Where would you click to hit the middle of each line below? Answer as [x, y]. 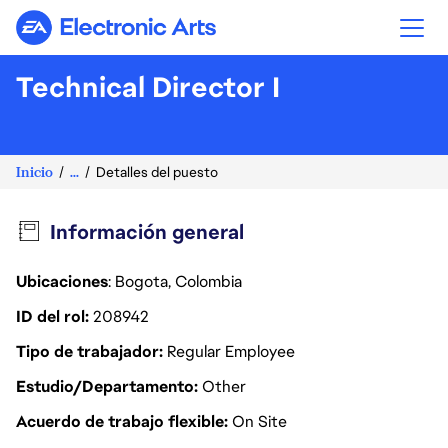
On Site [259, 421]
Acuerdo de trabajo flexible [122, 421]
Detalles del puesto [157, 172]
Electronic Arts [168, 35]
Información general [146, 232]
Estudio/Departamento [107, 386]
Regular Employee [231, 351]
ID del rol [52, 316]
